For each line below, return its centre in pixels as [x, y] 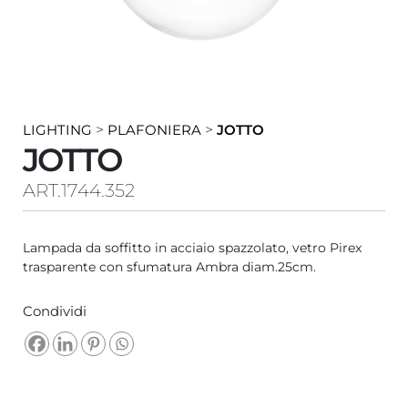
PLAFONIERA [155, 129]
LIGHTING [58, 129]
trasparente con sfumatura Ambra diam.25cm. [170, 266]
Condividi [55, 311]
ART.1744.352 [79, 190]
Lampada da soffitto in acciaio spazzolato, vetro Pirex [193, 247]
